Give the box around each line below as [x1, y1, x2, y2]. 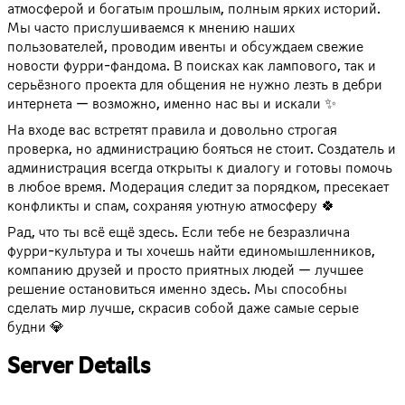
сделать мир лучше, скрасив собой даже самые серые [7, 301, 359, 316]
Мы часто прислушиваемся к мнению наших [7, 21, 295, 36]
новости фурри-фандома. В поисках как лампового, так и [7, 59, 376, 74]
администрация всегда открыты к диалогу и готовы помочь [7, 161, 392, 176]
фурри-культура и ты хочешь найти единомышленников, [7, 244, 375, 259]
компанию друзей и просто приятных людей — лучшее [7, 263, 363, 278]
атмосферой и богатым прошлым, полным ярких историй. [7, 2, 381, 17]
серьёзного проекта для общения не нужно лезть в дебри [7, 78, 382, 93]
